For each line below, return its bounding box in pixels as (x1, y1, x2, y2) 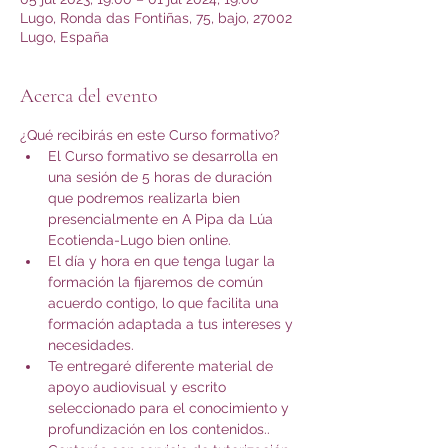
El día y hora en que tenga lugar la (48, 253, 279, 269)
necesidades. (48, 337, 134, 353)
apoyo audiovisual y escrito (48, 379, 230, 395)
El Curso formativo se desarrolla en (48, 148, 282, 164)
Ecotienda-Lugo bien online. (48, 232, 231, 248)
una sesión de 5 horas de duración (48, 169, 276, 185)
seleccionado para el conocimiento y (48, 400, 293, 416)
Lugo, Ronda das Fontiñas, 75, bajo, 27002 (20, 10, 292, 26)
